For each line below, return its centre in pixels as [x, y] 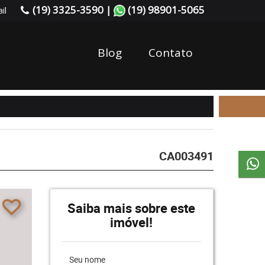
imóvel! [132, 222]
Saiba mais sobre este [132, 208]
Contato [171, 53]
